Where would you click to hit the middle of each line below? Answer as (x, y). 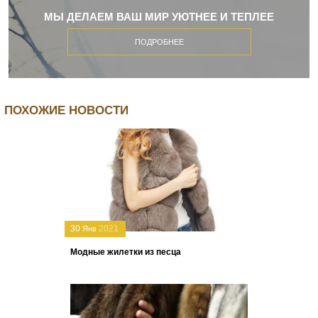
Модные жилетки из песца (126, 252)
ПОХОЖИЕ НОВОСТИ (66, 110)
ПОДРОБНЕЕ (159, 42)
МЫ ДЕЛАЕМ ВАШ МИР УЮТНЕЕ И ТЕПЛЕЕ (159, 17)
